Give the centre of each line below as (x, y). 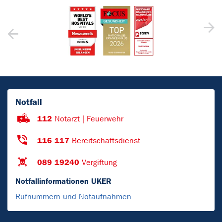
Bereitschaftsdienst (106, 140)
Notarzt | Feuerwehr (89, 118)
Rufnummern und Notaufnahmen (73, 196)
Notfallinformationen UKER (63, 181)
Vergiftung (99, 162)
